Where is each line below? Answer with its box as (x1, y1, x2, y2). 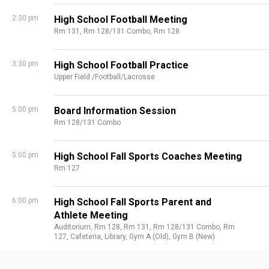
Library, (104, 232, 129, 241)
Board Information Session (54, 105, 176, 116)
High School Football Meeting (54, 14, 187, 25)
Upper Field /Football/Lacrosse (54, 73, 155, 81)
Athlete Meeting (54, 210, 128, 221)
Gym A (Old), (129, 232, 172, 241)
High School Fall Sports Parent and (54, 196, 211, 208)
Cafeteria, (70, 232, 104, 241)
